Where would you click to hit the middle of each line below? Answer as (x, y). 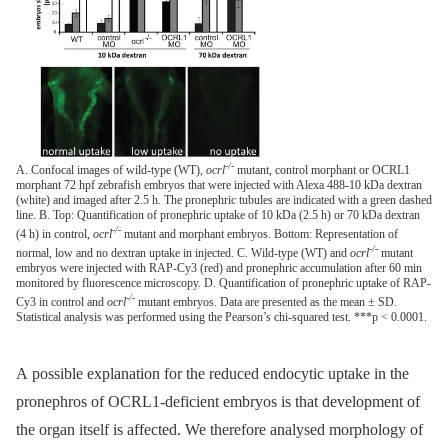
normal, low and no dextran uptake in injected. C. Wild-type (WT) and (183, 252)
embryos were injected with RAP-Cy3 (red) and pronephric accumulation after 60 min (219, 267)
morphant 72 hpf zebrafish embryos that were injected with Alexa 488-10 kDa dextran (219, 184)
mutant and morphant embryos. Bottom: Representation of (259, 233)
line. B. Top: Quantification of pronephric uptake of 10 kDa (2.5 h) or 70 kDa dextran (218, 214)
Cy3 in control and (61, 301)
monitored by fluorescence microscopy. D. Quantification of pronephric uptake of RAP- (223, 282)
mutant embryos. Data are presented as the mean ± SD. (266, 301)
